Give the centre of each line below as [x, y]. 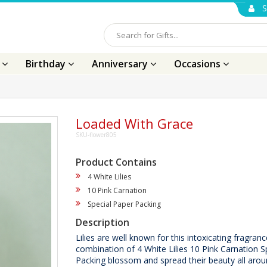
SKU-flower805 [96, 135]
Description [103, 222]
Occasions [198, 64]
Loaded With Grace [134, 123]
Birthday [47, 64]
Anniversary [121, 64]
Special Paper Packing [124, 204]
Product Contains [116, 162]
